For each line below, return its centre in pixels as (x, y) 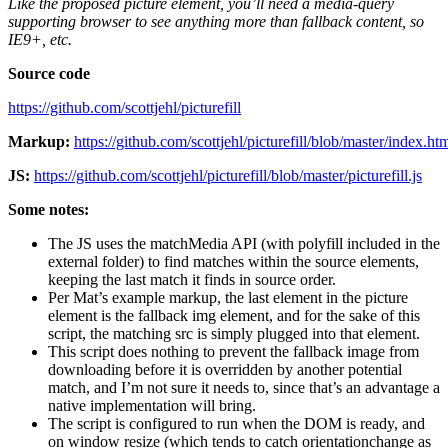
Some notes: (48, 210)
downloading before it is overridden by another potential (225, 370)
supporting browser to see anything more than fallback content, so (216, 22)
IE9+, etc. (40, 40)
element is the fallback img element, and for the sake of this (234, 316)
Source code (49, 74)
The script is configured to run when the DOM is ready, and (236, 424)
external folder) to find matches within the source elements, (233, 262)
